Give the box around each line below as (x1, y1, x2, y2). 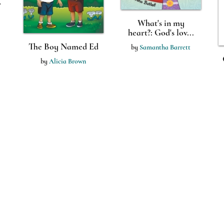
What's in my (137, 17, 184, 28)
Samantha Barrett (139, 43, 190, 51)
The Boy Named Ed (28, 41, 98, 52)
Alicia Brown (49, 57, 86, 65)
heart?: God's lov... (127, 27, 194, 38)
